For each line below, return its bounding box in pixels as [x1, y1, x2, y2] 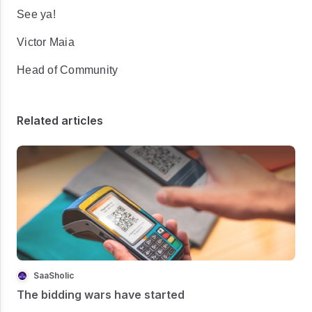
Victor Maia [17, 36, 75, 48]
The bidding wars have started [17, 287, 185, 302]
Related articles [17, 114, 103, 127]
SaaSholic [33, 270, 74, 281]
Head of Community [17, 64, 118, 76]
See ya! [17, 8, 56, 20]
